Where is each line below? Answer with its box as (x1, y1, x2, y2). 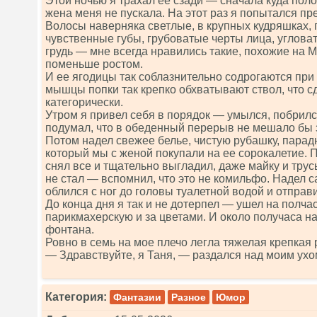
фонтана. (45, 224, 94, 236)
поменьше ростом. (45, 58, 143, 70)
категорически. (45, 96, 123, 108)
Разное (171, 292, 206, 303)
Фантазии (113, 292, 161, 303)
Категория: (45, 291, 107, 303)
